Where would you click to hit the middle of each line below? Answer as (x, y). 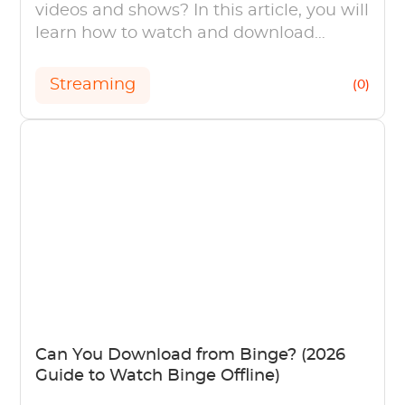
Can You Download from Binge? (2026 (191, 355)
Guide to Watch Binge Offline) (158, 376)
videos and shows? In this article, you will (202, 10)
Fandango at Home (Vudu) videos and (191, 56)
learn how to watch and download (175, 33)
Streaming (93, 85)
